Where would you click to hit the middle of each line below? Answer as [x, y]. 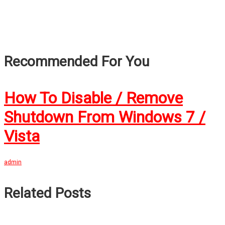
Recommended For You [77, 61]
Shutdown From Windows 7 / [105, 117]
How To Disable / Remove [93, 98]
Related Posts [47, 193]
